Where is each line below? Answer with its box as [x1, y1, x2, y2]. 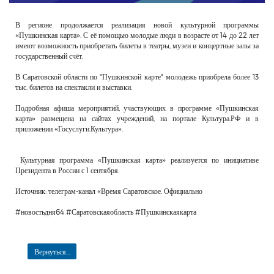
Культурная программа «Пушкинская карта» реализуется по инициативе [15, 155, 259, 165]
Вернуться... [34, 247, 70, 256]
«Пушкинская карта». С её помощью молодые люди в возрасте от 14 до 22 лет [15, 31, 259, 40]
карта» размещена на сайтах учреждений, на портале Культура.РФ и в [15, 114, 259, 123]
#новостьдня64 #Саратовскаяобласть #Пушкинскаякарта [15, 207, 196, 217]
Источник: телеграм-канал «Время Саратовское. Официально [15, 187, 202, 196]
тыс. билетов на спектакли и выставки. [15, 83, 132, 92]
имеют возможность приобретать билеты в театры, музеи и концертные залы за [15, 41, 259, 50]
